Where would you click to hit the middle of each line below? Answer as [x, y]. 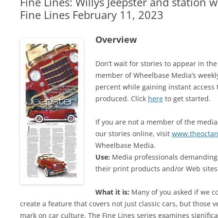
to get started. [187, 99]
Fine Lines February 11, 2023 [91, 15]
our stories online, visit [133, 134]
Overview [116, 39]
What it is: [112, 192]
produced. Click [121, 99]
